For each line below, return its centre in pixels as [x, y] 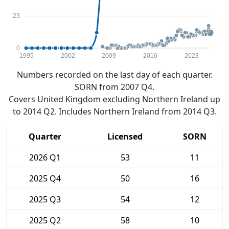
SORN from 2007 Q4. [114, 87]
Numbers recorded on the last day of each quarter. [114, 75]
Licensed [125, 136]
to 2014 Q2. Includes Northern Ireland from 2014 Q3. [114, 111]
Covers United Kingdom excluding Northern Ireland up [114, 99]
